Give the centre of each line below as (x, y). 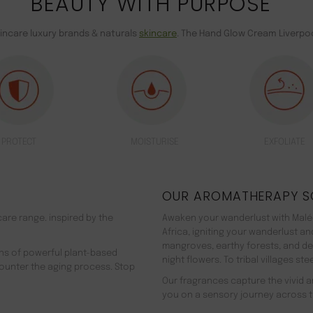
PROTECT (19, 143)
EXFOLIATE (284, 143)
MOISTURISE (155, 143)
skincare (158, 34)
